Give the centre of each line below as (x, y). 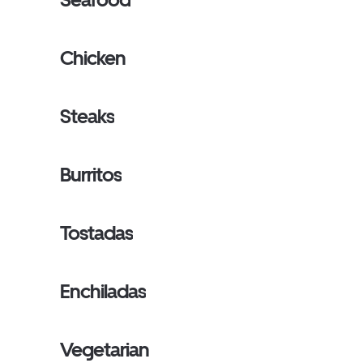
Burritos (91, 175)
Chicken (93, 58)
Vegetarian (105, 350)
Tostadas (97, 233)
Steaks (88, 116)
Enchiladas (103, 291)
